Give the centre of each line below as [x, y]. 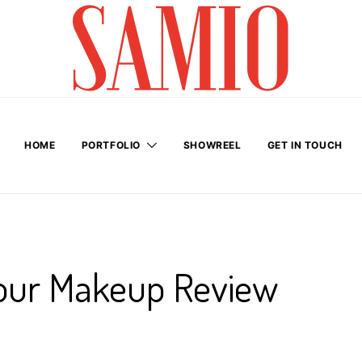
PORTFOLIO [111, 145]
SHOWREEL [212, 145]
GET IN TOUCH [305, 145]
